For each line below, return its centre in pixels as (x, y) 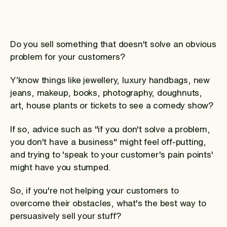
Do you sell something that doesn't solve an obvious (113, 44)
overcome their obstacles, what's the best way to (108, 203)
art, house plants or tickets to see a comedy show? (112, 105)
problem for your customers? (68, 57)
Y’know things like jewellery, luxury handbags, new (110, 80)
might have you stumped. (60, 167)
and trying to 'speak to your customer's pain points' (112, 154)
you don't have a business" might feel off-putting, (108, 141)
